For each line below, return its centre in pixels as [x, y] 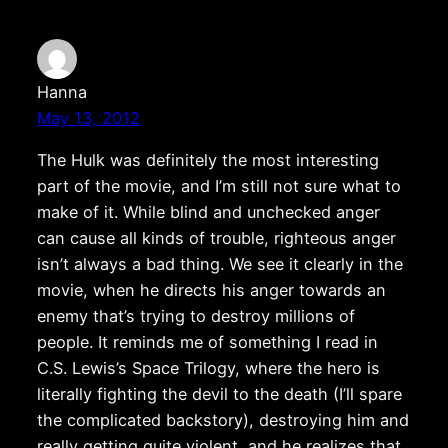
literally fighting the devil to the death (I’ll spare [219, 393]
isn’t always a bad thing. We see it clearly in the [219, 263]
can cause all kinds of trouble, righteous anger [216, 237]
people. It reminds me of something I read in [207, 341]
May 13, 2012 [88, 117]
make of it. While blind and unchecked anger [208, 211]
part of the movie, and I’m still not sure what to [218, 185]
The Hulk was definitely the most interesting [207, 159]
